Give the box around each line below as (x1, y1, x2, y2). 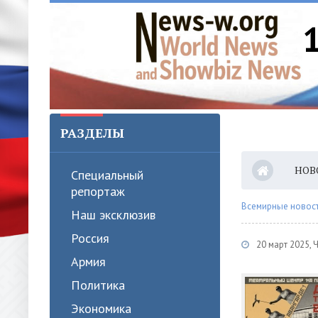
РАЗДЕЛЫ (60, 124, 124, 141)
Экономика (71, 300, 131, 317)
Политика (71, 277, 125, 293)
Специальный (71, 167, 143, 183)
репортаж (71, 183, 125, 199)
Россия (71, 230, 109, 246)
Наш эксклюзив (71, 207, 155, 223)
